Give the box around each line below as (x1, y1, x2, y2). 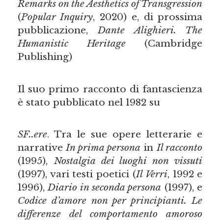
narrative (17, 141, 66, 154)
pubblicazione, (17, 24, 98, 36)
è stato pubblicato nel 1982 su (17, 96, 160, 108)
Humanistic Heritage (17, 37, 126, 50)
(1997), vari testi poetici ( (17, 168, 136, 180)
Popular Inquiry (21, 11, 93, 23)
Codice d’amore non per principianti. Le (17, 194, 203, 207)
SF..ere (17, 128, 47, 140)
